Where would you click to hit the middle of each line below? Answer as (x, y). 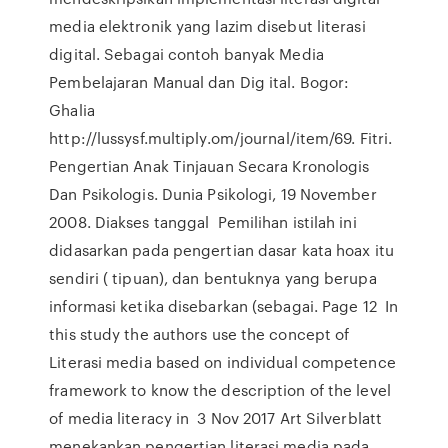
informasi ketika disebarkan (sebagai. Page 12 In (224, 306)
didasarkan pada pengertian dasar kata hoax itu (221, 250)
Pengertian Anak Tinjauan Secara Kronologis (209, 166)
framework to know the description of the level (220, 390)
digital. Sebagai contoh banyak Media (186, 54)
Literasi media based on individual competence (222, 362)
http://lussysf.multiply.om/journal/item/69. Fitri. (221, 138)
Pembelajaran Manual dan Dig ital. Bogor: (199, 82)
